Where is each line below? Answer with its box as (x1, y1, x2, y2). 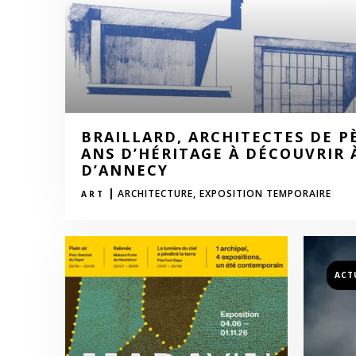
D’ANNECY (81, 161, 168, 180)
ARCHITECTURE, (118, 187, 196, 200)
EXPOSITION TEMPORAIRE (199, 187, 331, 200)
